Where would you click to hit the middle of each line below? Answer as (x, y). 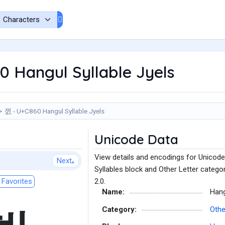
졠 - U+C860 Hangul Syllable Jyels (54, 111)
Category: (119, 209)
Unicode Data (136, 139)
